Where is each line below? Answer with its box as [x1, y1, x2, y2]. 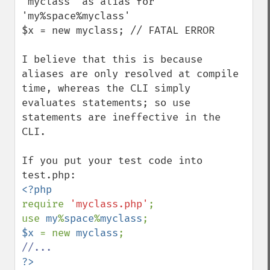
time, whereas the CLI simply [22, 82, 190, 95]
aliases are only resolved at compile [22, 67, 239, 80]
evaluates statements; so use [22, 96, 190, 109]
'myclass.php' [70, 198, 148, 210]
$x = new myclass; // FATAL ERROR [22, 24, 215, 37]
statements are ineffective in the [22, 111, 221, 124]
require [22, 198, 70, 210]
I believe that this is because [22, 53, 202, 66]
